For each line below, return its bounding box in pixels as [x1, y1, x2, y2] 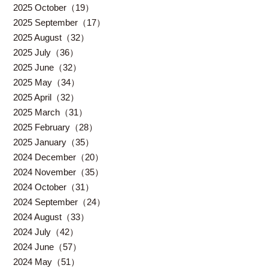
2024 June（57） [13, 242, 82, 252]
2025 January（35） [13, 137, 95, 147]
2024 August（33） [13, 212, 90, 222]
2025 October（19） [13, 2, 95, 13]
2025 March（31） [13, 107, 88, 117]
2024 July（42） [13, 227, 79, 237]
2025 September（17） [13, 17, 106, 28]
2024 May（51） [13, 257, 80, 267]
